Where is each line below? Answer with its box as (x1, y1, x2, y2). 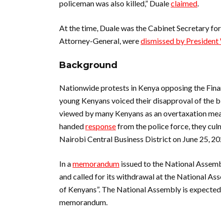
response (85, 121, 116, 131)
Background (59, 60, 120, 71)
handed (59, 121, 85, 131)
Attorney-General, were (59, 36, 141, 45)
